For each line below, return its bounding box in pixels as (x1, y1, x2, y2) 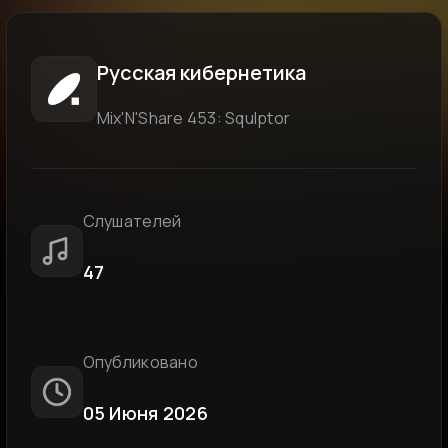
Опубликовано (82, 350, 198, 373)
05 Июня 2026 (82, 400, 208, 425)
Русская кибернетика (96, 59, 306, 86)
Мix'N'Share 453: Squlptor (96, 107, 291, 129)
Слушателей (82, 210, 182, 232)
